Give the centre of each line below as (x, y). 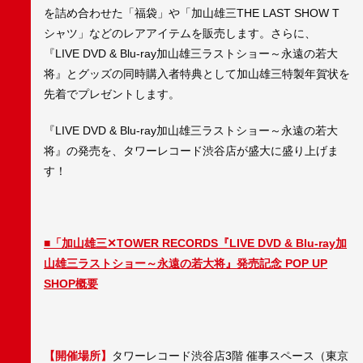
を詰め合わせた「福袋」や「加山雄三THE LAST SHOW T (192, 13)
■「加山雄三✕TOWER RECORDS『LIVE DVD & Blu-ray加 (195, 243)
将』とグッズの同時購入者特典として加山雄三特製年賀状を (197, 74)
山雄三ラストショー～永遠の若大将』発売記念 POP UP (186, 263)
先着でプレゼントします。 (112, 94)
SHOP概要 (71, 283)
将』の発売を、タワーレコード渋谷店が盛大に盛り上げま (191, 150)
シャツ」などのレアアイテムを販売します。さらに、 (180, 34)
